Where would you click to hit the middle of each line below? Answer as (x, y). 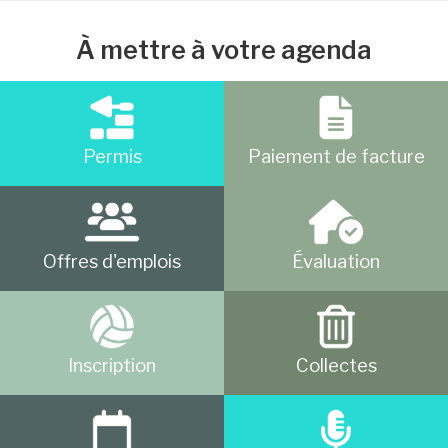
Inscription (112, 366)
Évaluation (336, 261)
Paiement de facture (336, 156)
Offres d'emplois (112, 261)
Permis (112, 156)
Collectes (336, 366)
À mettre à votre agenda (224, 50)
